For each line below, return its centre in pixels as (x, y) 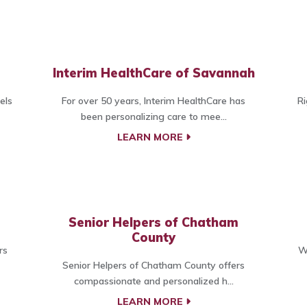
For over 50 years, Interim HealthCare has (153, 101)
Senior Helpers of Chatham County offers (153, 266)
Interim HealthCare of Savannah (153, 73)
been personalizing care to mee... (153, 117)
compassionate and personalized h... (153, 281)
